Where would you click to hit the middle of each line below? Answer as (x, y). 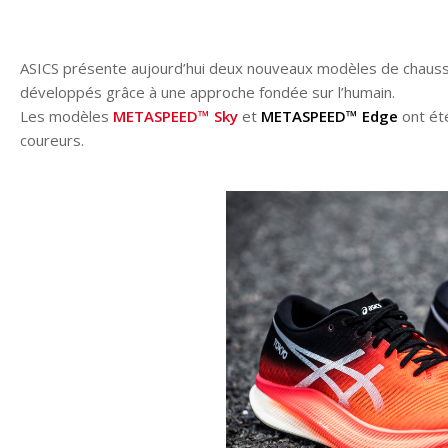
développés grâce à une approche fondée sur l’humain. (207, 92)
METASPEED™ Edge (329, 116)
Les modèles (66, 116)
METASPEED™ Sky (175, 116)
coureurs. (52, 140)
